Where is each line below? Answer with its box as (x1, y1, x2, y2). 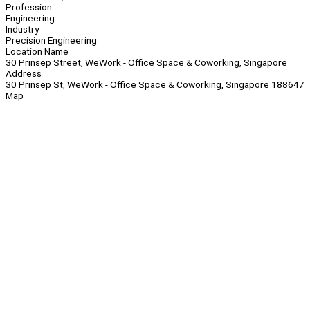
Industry (6, 24, 39, 35)
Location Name (6, 46, 69, 57)
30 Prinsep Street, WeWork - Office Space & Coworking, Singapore (6, 57, 287, 69)
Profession (6, 1, 52, 13)
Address (6, 68, 42, 80)
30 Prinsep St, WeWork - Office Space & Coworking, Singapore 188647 (6, 79, 304, 91)
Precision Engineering (6, 35, 97, 46)
